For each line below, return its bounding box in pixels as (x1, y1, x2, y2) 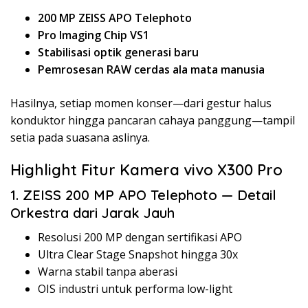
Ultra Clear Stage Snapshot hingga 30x (38, 246, 238, 262)
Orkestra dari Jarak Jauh (10, 203, 175, 221)
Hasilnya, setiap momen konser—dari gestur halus (10, 95, 272, 111)
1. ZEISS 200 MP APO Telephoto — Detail (10, 186, 276, 203)
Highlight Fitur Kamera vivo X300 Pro (10, 159, 283, 179)
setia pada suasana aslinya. (10, 129, 150, 145)
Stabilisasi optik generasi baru (38, 44, 199, 60)
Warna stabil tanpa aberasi (38, 263, 177, 279)
